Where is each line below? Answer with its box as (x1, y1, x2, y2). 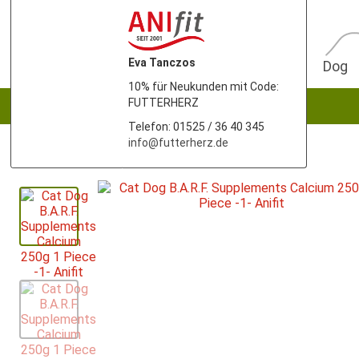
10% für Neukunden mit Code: (128, 80, 279, 93)
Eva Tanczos (128, 56, 196, 69)
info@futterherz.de (128, 136, 228, 149)
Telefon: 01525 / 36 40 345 (128, 120, 264, 133)
